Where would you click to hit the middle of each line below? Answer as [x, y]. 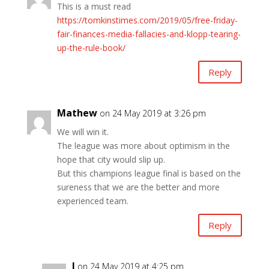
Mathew [77, 113]
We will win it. [83, 132]
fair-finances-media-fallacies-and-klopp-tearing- [149, 34]
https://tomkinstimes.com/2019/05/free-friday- [147, 20]
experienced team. [92, 201]
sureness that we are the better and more [138, 187]
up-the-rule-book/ [91, 48]
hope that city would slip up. [111, 160]
